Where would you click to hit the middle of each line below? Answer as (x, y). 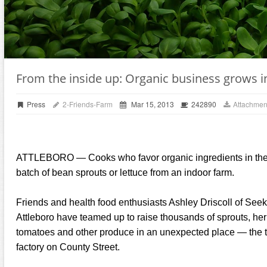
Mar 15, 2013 (152, 104)
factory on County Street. (68, 247)
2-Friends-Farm (86, 104)
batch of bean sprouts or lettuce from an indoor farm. (125, 173)
